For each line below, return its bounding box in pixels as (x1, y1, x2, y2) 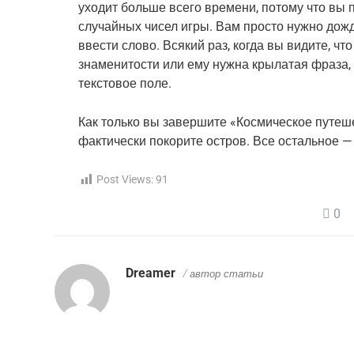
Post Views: (96, 173, 153, 186)
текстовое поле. (78, 76, 171, 92)
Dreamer (126, 265, 175, 281)
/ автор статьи (183, 266, 263, 281)
